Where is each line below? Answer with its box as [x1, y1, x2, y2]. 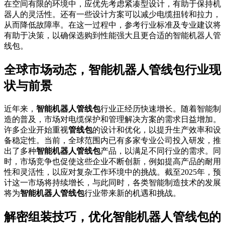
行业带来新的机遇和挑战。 [84, 189, 181, 198]
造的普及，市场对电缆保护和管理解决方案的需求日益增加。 [4, 115, 221, 124]
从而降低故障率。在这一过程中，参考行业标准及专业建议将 [4, 21, 221, 30]
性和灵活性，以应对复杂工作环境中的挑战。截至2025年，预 [4, 168, 221, 177]
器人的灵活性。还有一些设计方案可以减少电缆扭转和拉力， [4, 10, 221, 19]
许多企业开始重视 [4, 126, 68, 135]
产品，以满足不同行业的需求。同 [100, 147, 221, 156]
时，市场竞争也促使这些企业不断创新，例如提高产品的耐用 [4, 157, 221, 166]
